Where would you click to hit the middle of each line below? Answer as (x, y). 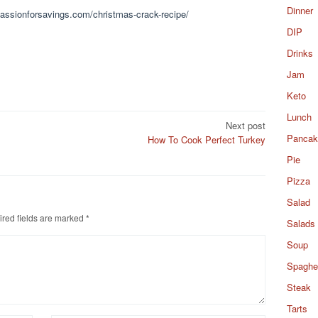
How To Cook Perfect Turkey (207, 139)
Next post (246, 125)
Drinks (300, 53)
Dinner (300, 10)
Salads (301, 223)
